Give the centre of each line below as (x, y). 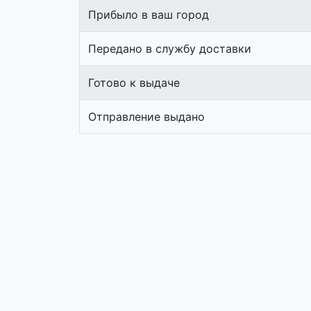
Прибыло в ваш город (149, 15)
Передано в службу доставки (170, 49)
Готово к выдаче (134, 83)
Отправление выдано (146, 117)
